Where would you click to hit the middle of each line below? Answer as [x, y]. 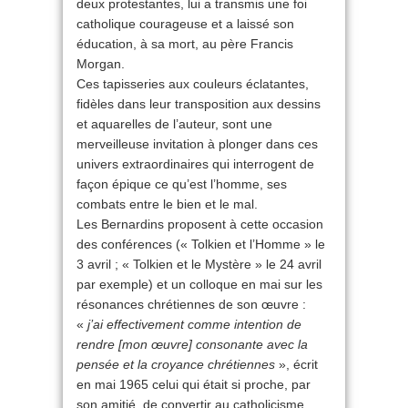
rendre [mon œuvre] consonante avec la [192, 344]
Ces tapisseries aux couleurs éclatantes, [193, 84]
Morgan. [101, 64]
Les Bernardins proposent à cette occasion [200, 224]
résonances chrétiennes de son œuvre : [191, 304]
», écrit [298, 364]
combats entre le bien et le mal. [167, 204]
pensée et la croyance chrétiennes [178, 364]
